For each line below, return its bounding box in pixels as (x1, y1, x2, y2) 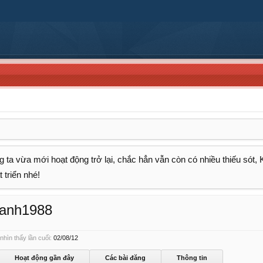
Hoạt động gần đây (15, 254, 74, 261)
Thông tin (177, 254, 207, 261)
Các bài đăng (105, 254, 146, 261)
